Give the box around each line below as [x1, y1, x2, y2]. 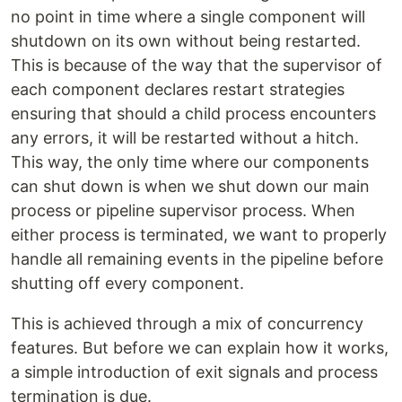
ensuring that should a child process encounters [11, 104, 376, 124]
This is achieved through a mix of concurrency [11, 314, 363, 334]
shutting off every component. [11, 274, 244, 293]
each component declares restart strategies [11, 80, 345, 100]
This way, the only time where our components [11, 153, 369, 172]
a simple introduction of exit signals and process [11, 363, 378, 382]
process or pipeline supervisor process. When [11, 201, 355, 221]
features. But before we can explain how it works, [11, 338, 389, 358]
